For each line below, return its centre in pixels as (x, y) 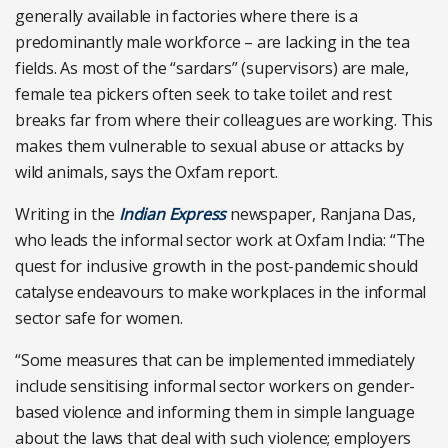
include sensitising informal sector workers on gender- (215, 386)
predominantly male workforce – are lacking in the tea (212, 42)
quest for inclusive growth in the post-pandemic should (217, 266)
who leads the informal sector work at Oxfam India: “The (220, 240)
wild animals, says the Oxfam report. (146, 172)
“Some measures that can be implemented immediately (215, 360)
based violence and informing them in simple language (215, 412)
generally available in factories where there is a (187, 16)
